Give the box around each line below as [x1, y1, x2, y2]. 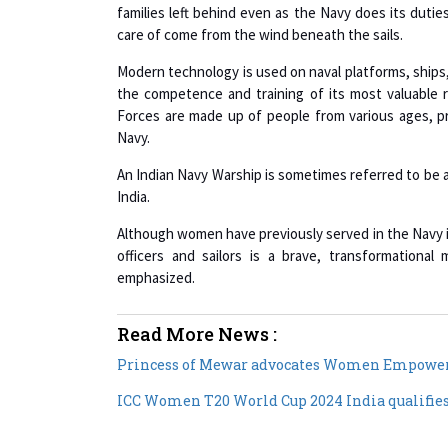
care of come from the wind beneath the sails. [117, 24, 403, 44]
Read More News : [117, 321, 277, 346]
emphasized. [117, 267, 195, 287]
